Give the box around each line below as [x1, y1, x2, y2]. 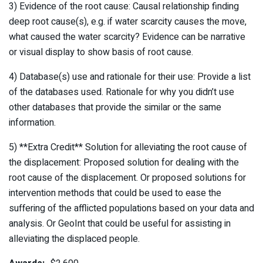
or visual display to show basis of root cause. [9, 45, 193, 59]
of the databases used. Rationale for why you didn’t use [9, 85, 234, 99]
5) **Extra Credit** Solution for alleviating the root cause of [9, 140, 247, 154]
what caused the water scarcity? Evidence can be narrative [9, 29, 245, 44]
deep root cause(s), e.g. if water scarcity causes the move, [9, 14, 247, 29]
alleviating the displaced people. [9, 231, 140, 246]
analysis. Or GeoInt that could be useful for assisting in [9, 216, 231, 231]
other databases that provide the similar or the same [9, 100, 221, 114]
